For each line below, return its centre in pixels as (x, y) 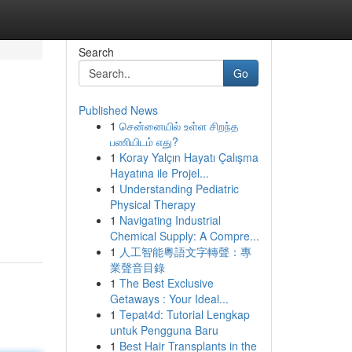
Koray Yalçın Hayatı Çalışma (189, 157)
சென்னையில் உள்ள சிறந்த (179, 126)
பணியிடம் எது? (144, 141)
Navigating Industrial (170, 220)
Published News (118, 110)
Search (96, 52)
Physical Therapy (152, 204)
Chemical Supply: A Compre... (184, 236)
